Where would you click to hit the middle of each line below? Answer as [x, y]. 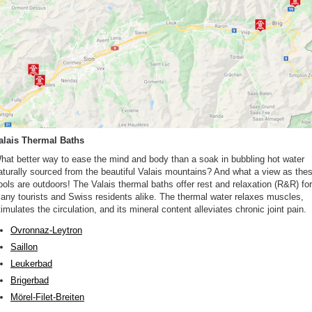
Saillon [24, 247]
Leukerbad [31, 264]
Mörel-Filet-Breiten [47, 297]
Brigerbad [30, 281]
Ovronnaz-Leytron [46, 231]
